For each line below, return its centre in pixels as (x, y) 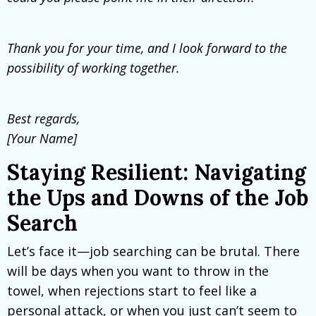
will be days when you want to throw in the (138, 271)
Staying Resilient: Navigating (157, 172)
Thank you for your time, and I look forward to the (147, 48)
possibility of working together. (93, 68)
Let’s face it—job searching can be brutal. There (153, 251)
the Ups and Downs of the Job (158, 198)
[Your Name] (42, 139)
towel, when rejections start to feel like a (132, 291)
